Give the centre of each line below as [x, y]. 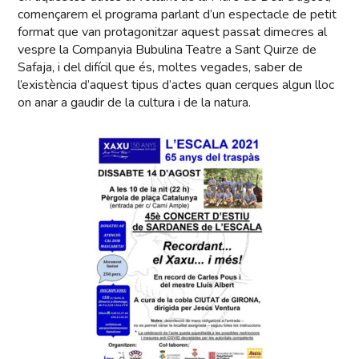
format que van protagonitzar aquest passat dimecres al [173, 32]
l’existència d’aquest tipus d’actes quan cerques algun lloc [176, 85]
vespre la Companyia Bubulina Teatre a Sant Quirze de [167, 49]
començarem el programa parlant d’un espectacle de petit [177, 14]
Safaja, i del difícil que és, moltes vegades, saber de [161, 67]
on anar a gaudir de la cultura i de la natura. [135, 102]
